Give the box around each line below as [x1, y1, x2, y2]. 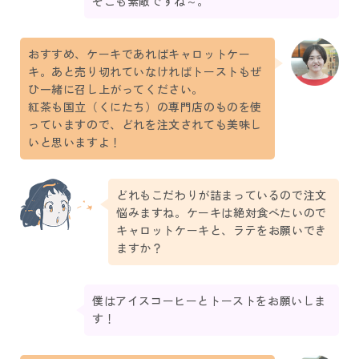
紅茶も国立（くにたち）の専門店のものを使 [28, 100, 263, 115]
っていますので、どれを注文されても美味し [28, 118, 263, 133]
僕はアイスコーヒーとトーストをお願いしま [92, 294, 326, 309]
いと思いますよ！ [28, 135, 122, 151]
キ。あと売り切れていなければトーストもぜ [28, 65, 262, 80]
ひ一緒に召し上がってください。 [28, 83, 204, 98]
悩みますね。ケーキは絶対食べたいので [116, 206, 327, 221]
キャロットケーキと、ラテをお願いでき [116, 224, 327, 239]
